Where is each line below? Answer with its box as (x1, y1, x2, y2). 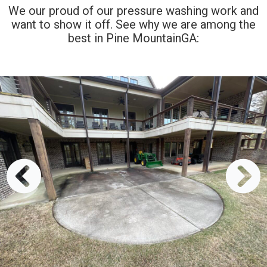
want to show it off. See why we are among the (11, 17, 256, 32)
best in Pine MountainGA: (68, 30, 199, 45)
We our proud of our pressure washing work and (8, 3, 259, 18)
